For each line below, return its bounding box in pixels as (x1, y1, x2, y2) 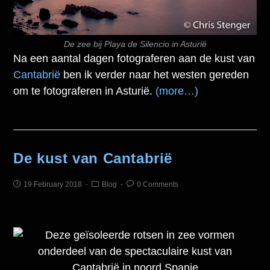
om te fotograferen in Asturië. (13, 85, 156, 98)
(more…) (155, 85, 199, 98)
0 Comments (137, 180, 179, 189)
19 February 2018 (24, 180, 83, 189)
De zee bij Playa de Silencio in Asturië (63, 39, 207, 49)
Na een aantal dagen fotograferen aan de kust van (13, 52, 256, 65)
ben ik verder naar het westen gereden (63, 69, 250, 81)
